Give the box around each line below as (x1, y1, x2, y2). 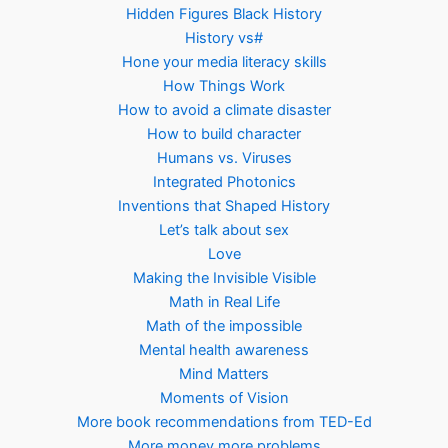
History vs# (185, 29, 263, 48)
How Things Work (163, 77, 285, 96)
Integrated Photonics (152, 173, 296, 192)
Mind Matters (179, 365, 269, 384)
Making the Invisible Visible (132, 269, 316, 288)
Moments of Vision (159, 389, 289, 408)
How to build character (147, 125, 301, 144)
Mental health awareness (139, 341, 309, 360)
